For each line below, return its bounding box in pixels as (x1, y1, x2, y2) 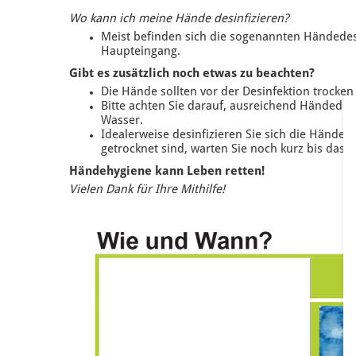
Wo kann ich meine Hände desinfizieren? (69, 14, 288, 25)
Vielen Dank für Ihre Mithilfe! (69, 184, 225, 196)
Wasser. (101, 115, 143, 127)
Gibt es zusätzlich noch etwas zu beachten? (69, 68, 315, 80)
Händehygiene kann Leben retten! (69, 166, 265, 178)
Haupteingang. (101, 46, 180, 58)
